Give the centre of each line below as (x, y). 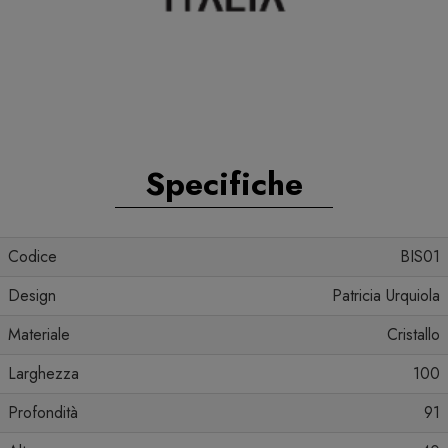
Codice (32, 257)
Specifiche (224, 184)
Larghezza (43, 374)
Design (32, 296)
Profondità (45, 413)
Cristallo (413, 335)
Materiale (39, 335)
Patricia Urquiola (386, 296)
